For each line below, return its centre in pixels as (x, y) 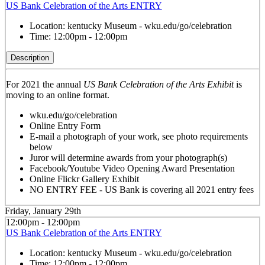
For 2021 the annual (44, 85)
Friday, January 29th (43, 211)
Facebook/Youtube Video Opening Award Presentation (132, 169)
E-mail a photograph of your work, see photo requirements (138, 137)
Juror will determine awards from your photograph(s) (128, 158)
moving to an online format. (57, 95)
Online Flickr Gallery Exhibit (84, 179)
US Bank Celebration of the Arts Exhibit (158, 85)
